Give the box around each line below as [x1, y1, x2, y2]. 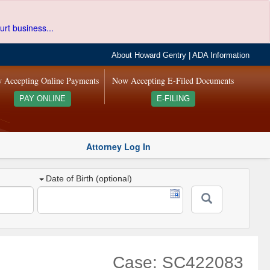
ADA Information [192, 51, 250, 60]
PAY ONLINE [19, 95, 66, 103]
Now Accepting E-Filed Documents [112, 75, 234, 86]
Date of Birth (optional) [46, 174, 133, 184]
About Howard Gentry [111, 51, 187, 60]
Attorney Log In [86, 140, 151, 152]
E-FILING [156, 95, 190, 103]
